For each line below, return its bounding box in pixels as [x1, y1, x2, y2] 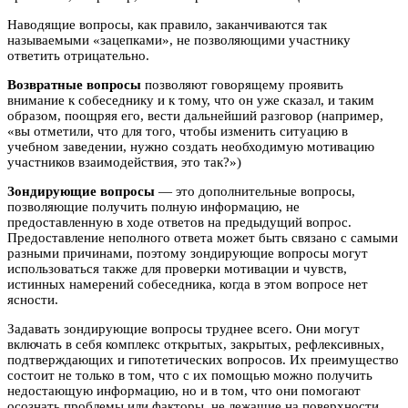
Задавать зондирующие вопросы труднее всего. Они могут [7, 321, 360, 337]
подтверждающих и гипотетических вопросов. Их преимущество [7, 352, 399, 368]
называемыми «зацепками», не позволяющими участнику [7, 33, 351, 48]
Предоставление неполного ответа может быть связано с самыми [7, 230, 398, 246]
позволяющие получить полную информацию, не [7, 199, 300, 215]
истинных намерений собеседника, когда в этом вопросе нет [7, 277, 368, 292]
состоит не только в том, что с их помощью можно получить [7, 368, 372, 383]
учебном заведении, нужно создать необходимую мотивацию [7, 139, 374, 155]
